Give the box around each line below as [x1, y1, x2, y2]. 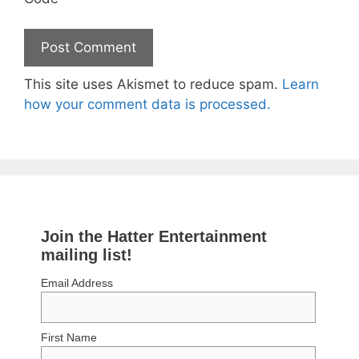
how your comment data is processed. [24, 96, 271, 112]
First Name [41, 331, 98, 345]
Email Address [41, 276, 114, 289]
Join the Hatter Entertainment [41, 227, 268, 245]
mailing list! [41, 245, 133, 264]
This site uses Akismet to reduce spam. [24, 76, 282, 92]
